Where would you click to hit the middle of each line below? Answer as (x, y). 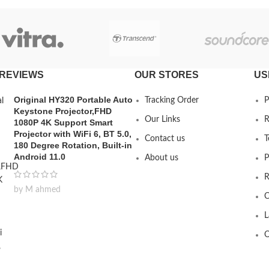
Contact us (165, 139)
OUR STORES (167, 75)
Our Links (162, 120)
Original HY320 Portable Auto (73, 100)
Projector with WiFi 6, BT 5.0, (73, 134)
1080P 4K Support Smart (63, 123)
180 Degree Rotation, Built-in (73, 146)
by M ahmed (37, 190)
